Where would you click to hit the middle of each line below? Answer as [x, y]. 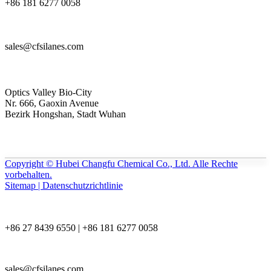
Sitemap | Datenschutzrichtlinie [64, 185]
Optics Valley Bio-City [48, 92]
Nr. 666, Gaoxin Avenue [52, 103]
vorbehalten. [28, 174]
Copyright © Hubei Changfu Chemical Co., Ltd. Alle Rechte [121, 163]
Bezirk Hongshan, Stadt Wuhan [65, 114]
